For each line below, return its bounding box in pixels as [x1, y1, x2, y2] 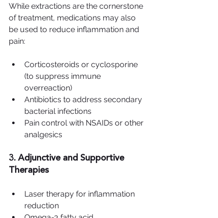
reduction [24, 201, 59, 211]
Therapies [9, 166, 49, 175]
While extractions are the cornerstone [9, 1, 145, 11]
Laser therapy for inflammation [24, 189, 137, 199]
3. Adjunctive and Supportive [9, 154, 127, 163]
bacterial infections [24, 107, 91, 116]
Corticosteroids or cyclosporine [24, 60, 140, 70]
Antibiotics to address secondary [24, 95, 144, 105]
